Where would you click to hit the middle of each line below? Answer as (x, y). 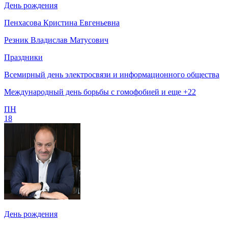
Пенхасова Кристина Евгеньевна (62, 22)
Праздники (23, 57)
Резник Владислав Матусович (56, 40)
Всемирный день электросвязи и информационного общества (112, 74)
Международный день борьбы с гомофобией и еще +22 (100, 92)
